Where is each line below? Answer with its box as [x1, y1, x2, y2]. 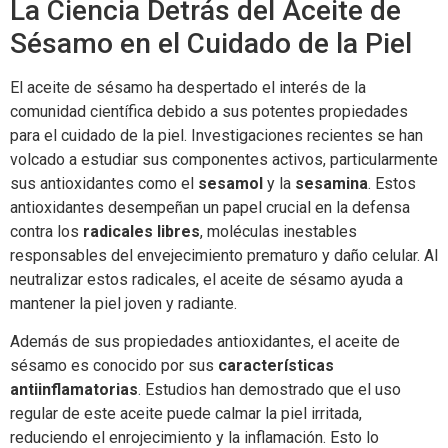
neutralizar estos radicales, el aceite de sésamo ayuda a [10, 269, 403, 289]
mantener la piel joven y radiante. [10, 293, 237, 313]
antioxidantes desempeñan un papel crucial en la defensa [10, 197, 410, 217]
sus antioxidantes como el [10, 173, 198, 193]
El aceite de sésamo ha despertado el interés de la [10, 77, 366, 97]
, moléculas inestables [200, 221, 357, 241]
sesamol [198, 173, 263, 193]
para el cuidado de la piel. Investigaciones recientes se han [10, 125, 423, 145]
